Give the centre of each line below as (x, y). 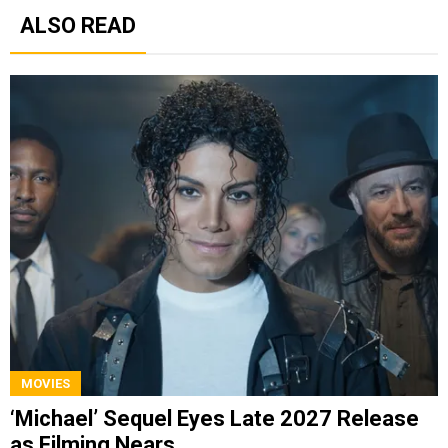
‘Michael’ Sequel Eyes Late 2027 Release (214, 418)
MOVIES (45, 383)
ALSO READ (78, 26)
